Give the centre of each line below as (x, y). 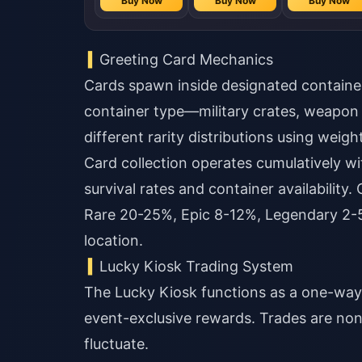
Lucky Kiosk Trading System (197, 266)
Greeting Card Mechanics (187, 59)
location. (114, 240)
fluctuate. (116, 344)
